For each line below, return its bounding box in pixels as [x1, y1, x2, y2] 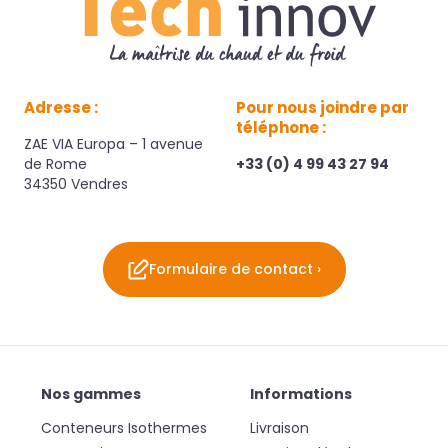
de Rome [24, 154, 87, 175]
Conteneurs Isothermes [41, 418, 207, 439]
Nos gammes [41, 384, 141, 405]
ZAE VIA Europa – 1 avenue [24, 134, 203, 155]
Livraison [249, 418, 309, 439]
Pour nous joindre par [236, 97, 409, 119]
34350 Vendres [24, 174, 128, 195]
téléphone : [236, 117, 326, 139]
